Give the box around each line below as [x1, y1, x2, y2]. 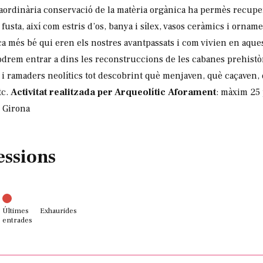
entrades [2, 215, 33, 225]
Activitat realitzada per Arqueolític [11, 86, 166, 99]
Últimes [2, 206, 29, 216]
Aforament [168, 86, 217, 99]
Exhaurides [40, 206, 77, 216]
